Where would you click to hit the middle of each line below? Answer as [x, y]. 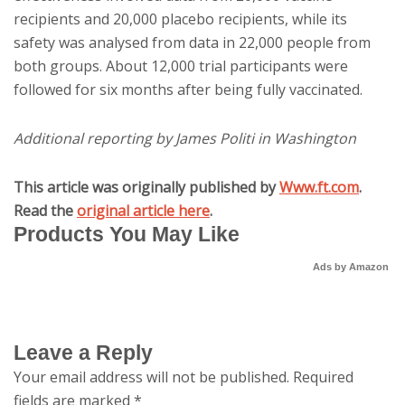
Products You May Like [127, 234]
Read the [45, 211]
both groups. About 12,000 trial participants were [181, 66]
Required [323, 377]
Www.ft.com [319, 187]
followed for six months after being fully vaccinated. [188, 89]
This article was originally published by [146, 187]
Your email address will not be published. [151, 377]
